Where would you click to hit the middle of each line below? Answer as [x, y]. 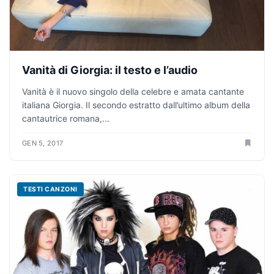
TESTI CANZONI [50, 190]
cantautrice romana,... [66, 119]
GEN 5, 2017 [43, 143]
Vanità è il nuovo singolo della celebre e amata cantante [133, 92]
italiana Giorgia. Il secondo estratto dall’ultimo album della [136, 105]
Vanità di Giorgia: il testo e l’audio [110, 70]
